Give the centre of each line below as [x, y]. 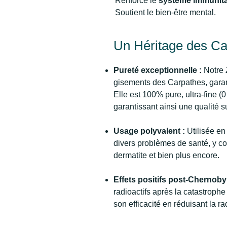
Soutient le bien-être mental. [165, 12]
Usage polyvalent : [149, 131]
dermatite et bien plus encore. [166, 156]
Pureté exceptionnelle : [159, 70]
